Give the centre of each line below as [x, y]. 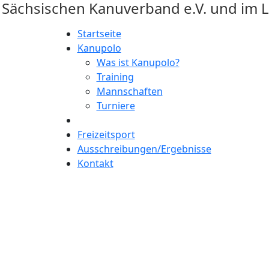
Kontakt [95, 163]
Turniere [116, 106]
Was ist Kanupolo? [138, 62]
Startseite [99, 34]
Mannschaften [129, 91]
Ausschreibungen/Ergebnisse [144, 149]
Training [115, 77]
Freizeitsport [106, 134]
